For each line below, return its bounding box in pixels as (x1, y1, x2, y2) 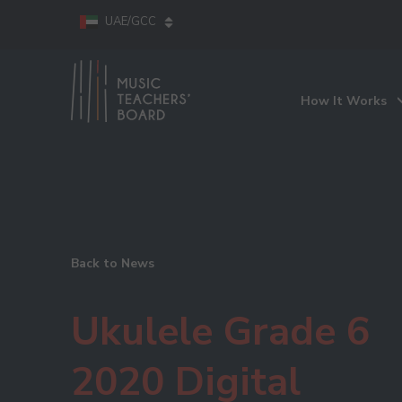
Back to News (71, 254, 154, 272)
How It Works (301, 92, 387, 109)
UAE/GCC (105, 13, 156, 30)
